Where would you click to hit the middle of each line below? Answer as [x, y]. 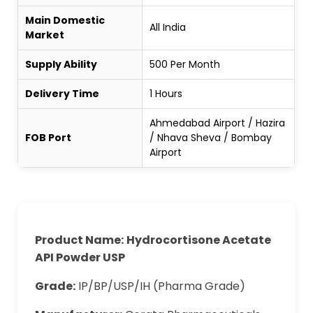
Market [45, 35]
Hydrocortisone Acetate [199, 240]
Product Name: [80, 240]
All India [168, 27]
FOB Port [49, 137]
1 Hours [166, 93]
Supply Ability [61, 64]
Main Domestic [65, 20]
